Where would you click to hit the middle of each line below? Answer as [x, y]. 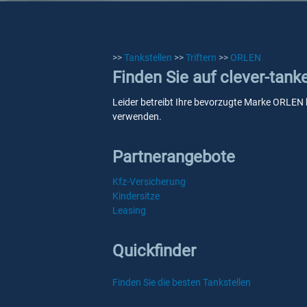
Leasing [129, 210]
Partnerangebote [174, 157]
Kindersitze [136, 196]
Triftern [201, 58]
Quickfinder [154, 251]
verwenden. [137, 116]
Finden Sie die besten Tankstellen [182, 282]
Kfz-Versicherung [149, 182]
